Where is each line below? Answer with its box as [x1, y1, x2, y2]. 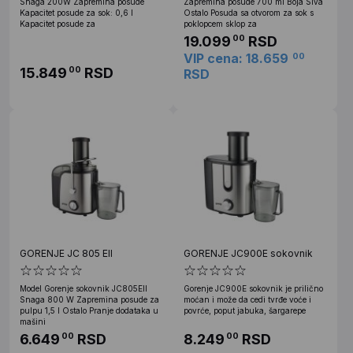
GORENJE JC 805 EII [20, 247, 113, 259]
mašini [20, 316, 46, 326]
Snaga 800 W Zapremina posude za [20, 294, 159, 304]
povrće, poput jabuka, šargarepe [184, 305, 306, 315]
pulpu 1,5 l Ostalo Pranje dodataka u [20, 305, 158, 315]
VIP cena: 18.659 [184, 50, 288, 66]
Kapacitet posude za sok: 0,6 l [20, 7, 133, 17]
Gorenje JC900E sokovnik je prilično [184, 283, 323, 293]
